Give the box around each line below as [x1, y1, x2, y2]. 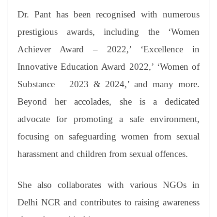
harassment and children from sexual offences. [17, 148, 188, 159]
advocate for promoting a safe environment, [17, 113, 200, 124]
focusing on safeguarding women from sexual [17, 131, 200, 141]
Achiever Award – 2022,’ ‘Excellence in [17, 44, 200, 54]
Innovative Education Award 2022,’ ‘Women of [17, 61, 200, 72]
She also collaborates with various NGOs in [17, 180, 200, 190]
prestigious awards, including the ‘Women [17, 26, 200, 37]
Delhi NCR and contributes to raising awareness [17, 197, 200, 208]
